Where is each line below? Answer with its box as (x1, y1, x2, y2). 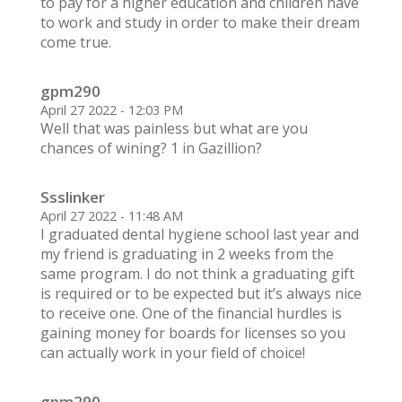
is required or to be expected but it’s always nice (39, 284, 362, 304)
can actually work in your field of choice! (39, 343, 305, 363)
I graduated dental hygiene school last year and (39, 224, 359, 245)
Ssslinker (39, 187, 105, 208)
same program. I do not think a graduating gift (39, 264, 354, 284)
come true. (39, 32, 111, 53)
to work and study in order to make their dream (39, 13, 360, 33)
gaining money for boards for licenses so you (39, 323, 345, 344)
